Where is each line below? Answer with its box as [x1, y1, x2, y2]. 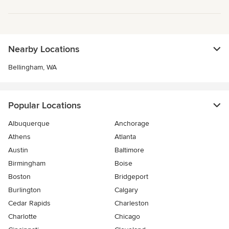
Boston [8, 172, 31, 181]
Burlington [8, 186, 41, 195]
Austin [8, 146, 28, 155]
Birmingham [8, 159, 45, 168]
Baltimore [114, 146, 144, 155]
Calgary [114, 186, 138, 195]
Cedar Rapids [8, 199, 51, 208]
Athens [8, 132, 31, 142]
